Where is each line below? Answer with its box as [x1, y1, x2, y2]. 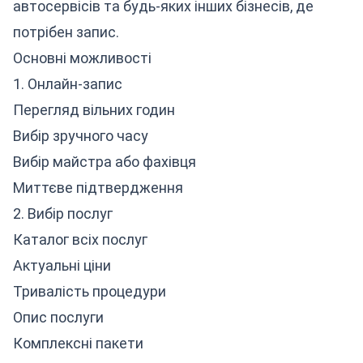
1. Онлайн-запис [13, 75, 122, 92]
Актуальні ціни [13, 257, 111, 274]
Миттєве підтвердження [13, 179, 183, 196]
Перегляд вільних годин [13, 101, 175, 118]
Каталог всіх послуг [13, 231, 147, 248]
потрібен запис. [13, 23, 119, 41]
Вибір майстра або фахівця [13, 153, 196, 170]
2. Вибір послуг [13, 205, 113, 222]
